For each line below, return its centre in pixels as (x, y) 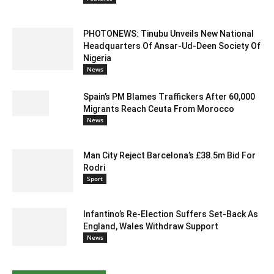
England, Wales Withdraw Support (151, 226)
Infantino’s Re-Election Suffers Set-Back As (171, 214)
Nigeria (97, 58)
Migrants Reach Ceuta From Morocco (159, 109)
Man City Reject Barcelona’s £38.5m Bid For (169, 155)
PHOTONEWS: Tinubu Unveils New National (168, 33)
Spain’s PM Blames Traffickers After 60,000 (169, 96)
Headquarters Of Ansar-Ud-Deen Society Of (172, 46)
